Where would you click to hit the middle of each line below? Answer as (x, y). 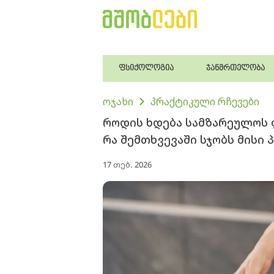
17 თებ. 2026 (127, 165)
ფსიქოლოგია (146, 68)
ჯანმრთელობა (236, 68)
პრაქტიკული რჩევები (205, 102)
